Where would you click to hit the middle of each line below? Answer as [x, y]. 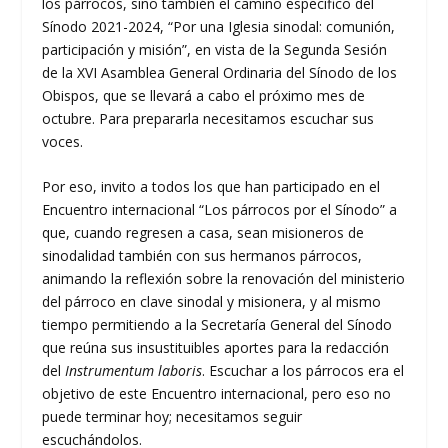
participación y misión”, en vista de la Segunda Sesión [215, 49]
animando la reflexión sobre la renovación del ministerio [224, 279]
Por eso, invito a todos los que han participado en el [211, 187]
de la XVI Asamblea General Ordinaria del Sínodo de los [220, 72]
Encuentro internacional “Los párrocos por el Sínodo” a [220, 210]
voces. [63, 141]
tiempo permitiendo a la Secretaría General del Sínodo [217, 325]
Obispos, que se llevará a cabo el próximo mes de [204, 95]
